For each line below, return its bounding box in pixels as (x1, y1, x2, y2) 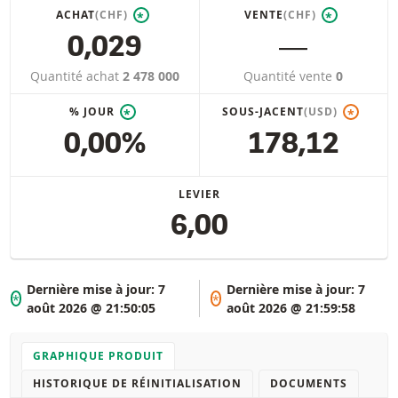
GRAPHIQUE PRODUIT (33, 347, 163, 363)
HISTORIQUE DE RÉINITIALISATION (33, 375, 242, 391)
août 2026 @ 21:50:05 (27, 298, 156, 316)
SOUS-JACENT (222, 104, 304, 120)
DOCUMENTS (270, 375, 347, 391)
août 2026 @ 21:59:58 (226, 298, 355, 316)
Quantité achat (30, 68, 123, 85)
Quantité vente (243, 68, 336, 85)
